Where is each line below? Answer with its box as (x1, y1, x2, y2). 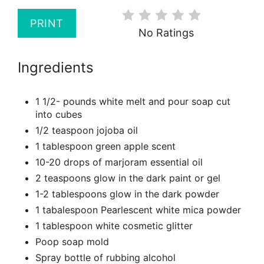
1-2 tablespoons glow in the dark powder (35, 188, 219, 200)
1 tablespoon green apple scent (35, 140, 176, 152)
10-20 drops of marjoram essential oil (35, 156, 203, 168)
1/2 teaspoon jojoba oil (35, 124, 138, 136)
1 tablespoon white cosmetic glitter (35, 220, 193, 232)
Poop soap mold (35, 236, 109, 247)
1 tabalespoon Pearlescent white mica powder (35, 204, 241, 216)
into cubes (35, 108, 82, 120)
